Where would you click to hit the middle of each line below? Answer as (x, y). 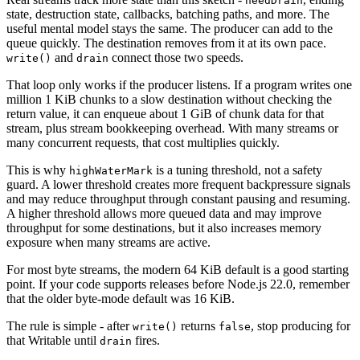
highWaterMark (111, 171)
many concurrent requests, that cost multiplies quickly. (143, 143)
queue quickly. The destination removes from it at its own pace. (166, 43)
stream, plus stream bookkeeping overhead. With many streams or (172, 128)
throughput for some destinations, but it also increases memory (164, 228)
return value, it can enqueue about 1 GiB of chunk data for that (165, 114)
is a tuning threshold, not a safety (237, 170)
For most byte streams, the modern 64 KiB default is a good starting (178, 270)
